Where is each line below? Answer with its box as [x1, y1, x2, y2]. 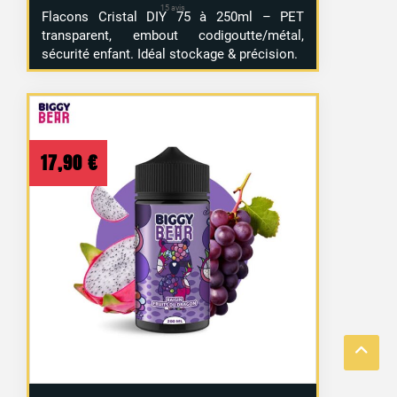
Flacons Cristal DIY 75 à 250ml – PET [42, 9, 305, 26]
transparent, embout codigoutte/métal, [42, 27, 305, 44]
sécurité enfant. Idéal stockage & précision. [42, 46, 299, 63]
